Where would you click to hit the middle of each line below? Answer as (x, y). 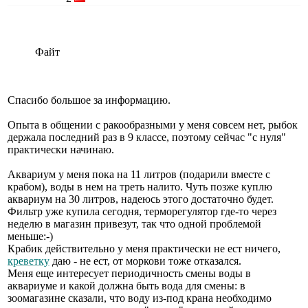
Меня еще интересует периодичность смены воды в (129, 273)
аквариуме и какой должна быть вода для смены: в (126, 285)
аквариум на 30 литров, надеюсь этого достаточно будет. (141, 199)
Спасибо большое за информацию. (89, 100)
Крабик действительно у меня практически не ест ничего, (144, 248)
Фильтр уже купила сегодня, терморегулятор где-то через (142, 211)
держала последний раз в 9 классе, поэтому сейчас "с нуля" (147, 137)
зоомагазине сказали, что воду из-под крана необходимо (140, 298)
